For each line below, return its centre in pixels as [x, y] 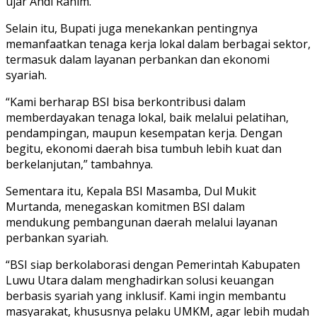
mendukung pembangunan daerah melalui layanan [142, 222]
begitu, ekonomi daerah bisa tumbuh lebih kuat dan [144, 148]
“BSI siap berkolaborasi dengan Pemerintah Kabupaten [153, 264]
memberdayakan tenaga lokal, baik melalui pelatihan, [147, 117]
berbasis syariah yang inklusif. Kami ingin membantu [146, 295]
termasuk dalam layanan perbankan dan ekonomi [138, 59]
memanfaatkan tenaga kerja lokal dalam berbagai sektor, [158, 44]
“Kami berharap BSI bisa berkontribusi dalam [126, 102]
